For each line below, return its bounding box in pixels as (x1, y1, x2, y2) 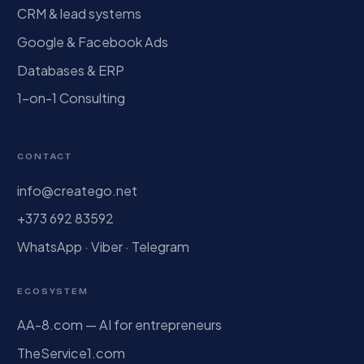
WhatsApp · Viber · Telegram (17, 237, 190, 255)
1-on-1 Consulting (17, 89, 126, 107)
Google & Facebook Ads (17, 33, 169, 51)
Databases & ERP (17, 61, 125, 79)
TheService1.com (17, 344, 126, 362)
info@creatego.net (17, 181, 138, 199)
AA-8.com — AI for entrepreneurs (17, 316, 223, 334)
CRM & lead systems (17, 5, 142, 23)
